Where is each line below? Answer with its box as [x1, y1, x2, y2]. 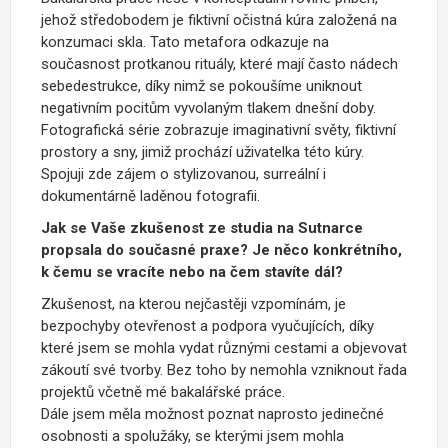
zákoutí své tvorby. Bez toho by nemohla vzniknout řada [41, 360, 407, 379]
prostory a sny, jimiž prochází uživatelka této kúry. [41, 142, 364, 161]
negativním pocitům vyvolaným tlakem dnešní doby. [41, 98, 376, 117]
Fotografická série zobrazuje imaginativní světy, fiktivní [41, 120, 396, 139]
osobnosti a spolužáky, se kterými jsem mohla [41, 426, 344, 445]
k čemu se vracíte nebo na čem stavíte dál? [41, 262, 343, 281]
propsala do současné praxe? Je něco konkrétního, [41, 240, 402, 259]
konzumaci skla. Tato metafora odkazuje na [41, 32, 329, 51]
